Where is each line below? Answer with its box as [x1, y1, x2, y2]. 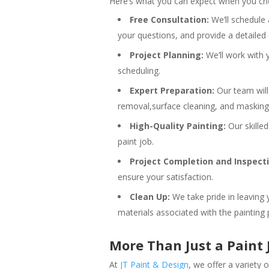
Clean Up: [130, 190, 170, 202]
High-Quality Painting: [130, 119, 226, 131]
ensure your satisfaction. [118, 171, 213, 183]
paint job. [118, 135, 154, 147]
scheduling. [118, 64, 160, 76]
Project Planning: [130, 49, 204, 61]
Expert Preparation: [130, 84, 214, 96]
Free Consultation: [130, 13, 209, 25]
